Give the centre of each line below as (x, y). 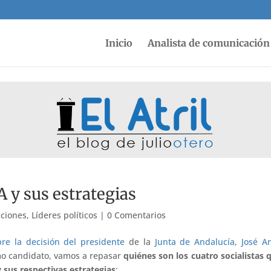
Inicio (119, 43)
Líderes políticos (65, 215)
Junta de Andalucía (195, 242)
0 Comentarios (137, 215)
